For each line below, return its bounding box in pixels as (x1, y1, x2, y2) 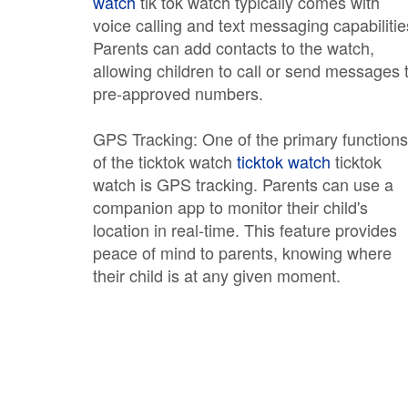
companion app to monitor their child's (93, 195, 368, 219)
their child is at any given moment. (93, 263, 341, 287)
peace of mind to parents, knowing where (93, 240, 392, 264)
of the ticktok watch (93, 149, 237, 173)
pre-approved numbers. (93, 81, 263, 105)
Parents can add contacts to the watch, (93, 36, 374, 59)
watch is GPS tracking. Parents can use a (93, 172, 393, 196)
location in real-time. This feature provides (93, 218, 397, 241)
